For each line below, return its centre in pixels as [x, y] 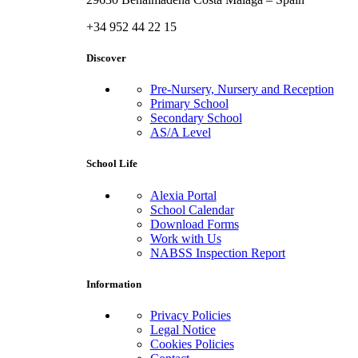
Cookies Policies [192, 344]
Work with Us [185, 238]
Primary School [189, 104]
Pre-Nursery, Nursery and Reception [242, 89]
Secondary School [196, 118]
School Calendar [192, 209]
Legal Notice [183, 329]
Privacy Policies [190, 315]
